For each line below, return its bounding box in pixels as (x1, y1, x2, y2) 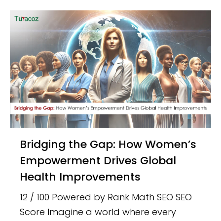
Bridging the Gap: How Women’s (20, 136, 27, 152)
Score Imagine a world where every (20, 205, 177, 218)
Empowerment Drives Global (20, 152, 177, 168)
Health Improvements (20, 169, 141, 184)
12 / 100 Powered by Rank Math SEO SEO (20, 190, 192, 203)
